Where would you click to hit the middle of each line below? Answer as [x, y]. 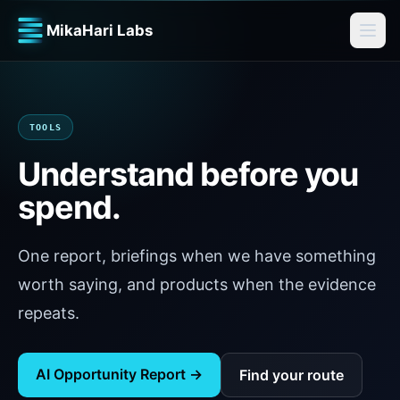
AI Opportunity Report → [119, 374]
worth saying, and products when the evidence [197, 284]
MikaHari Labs [100, 30]
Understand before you [188, 174]
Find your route [292, 375]
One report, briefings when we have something [197, 256]
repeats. [49, 313]
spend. [69, 207]
